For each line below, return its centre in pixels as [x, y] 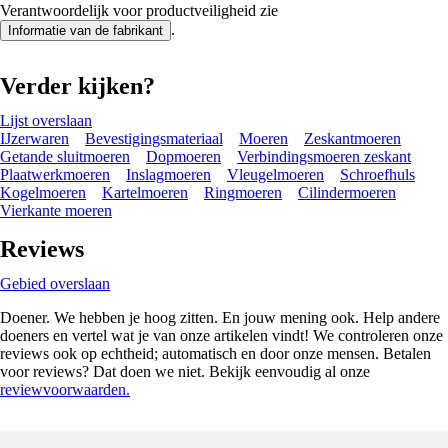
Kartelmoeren [145, 192]
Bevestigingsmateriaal [154, 138]
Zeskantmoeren [352, 138]
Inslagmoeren [168, 174]
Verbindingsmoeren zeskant [324, 156]
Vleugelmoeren [275, 174]
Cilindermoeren [347, 192]
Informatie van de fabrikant [85, 30]
